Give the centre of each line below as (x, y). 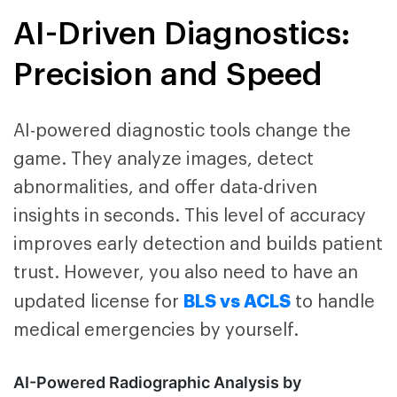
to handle (333, 303)
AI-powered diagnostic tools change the (182, 132)
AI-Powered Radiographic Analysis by (157, 383)
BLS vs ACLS (237, 302)
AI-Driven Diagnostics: (182, 33)
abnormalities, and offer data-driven (165, 188)
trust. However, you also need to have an (186, 273)
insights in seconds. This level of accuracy (190, 217)
